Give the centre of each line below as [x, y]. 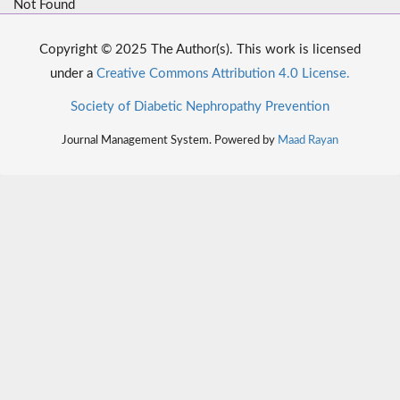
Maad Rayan [308, 141]
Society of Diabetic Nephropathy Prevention [200, 107]
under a [73, 74]
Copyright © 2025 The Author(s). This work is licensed [200, 50]
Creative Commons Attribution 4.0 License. [223, 74]
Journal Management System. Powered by [170, 141]
